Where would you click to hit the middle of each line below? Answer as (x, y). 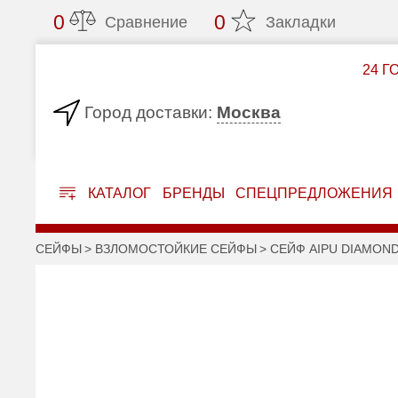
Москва (249, 112)
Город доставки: (149, 112)
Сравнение (147, 22)
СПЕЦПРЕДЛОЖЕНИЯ (314, 193)
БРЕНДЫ (193, 193)
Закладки (301, 22)
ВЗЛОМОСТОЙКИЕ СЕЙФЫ (176, 249)
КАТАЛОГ (117, 193)
